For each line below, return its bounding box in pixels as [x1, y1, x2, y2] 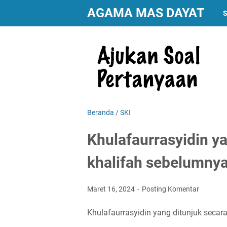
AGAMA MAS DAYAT [87, 6, 204, 20]
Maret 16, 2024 [87, 185, 136, 193]
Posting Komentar [142, 185, 199, 193]
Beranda [87, 108, 114, 117]
